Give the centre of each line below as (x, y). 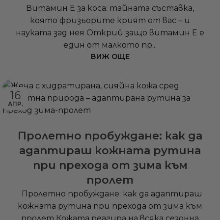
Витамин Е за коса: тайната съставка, (110, 8)
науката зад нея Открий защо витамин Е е (110, 33)
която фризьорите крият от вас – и (110, 21)
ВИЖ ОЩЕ (110, 57)
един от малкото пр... (110, 45)
